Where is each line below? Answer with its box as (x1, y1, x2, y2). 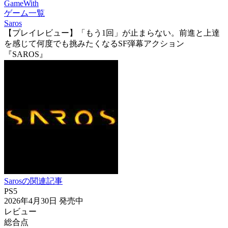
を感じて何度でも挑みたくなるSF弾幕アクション (4, 39, 184, 48)
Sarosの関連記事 (4, 177, 63, 185)
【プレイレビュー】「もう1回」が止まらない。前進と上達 (4, 28, 220, 37)
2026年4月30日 (4, 196, 59, 205)
